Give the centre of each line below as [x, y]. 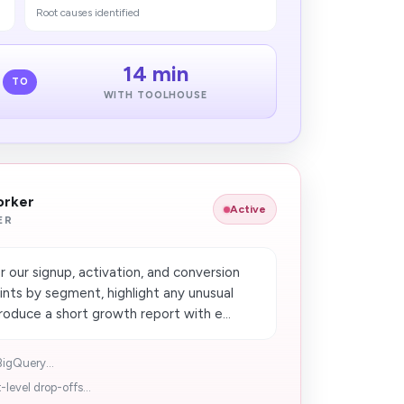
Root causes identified [88, 13]
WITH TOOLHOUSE [155, 95]
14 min [155, 73]
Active [248, 209]
